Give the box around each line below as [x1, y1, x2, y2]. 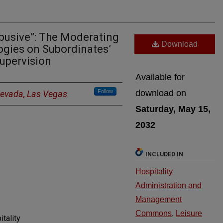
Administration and [135, 181, 202, 190]
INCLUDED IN [145, 151, 183, 158]
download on [135, 88, 186, 98]
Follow [98, 88, 113, 94]
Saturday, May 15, [135, 104, 211, 114]
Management [135, 195, 182, 204]
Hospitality [135, 167, 173, 176]
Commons [135, 209, 172, 218]
